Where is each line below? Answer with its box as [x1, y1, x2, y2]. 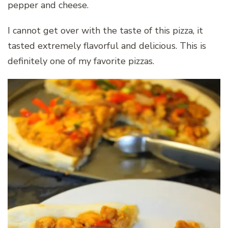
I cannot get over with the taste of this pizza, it [8, 24, 203, 37]
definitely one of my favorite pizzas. [8, 54, 154, 67]
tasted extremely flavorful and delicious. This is [8, 39, 206, 52]
